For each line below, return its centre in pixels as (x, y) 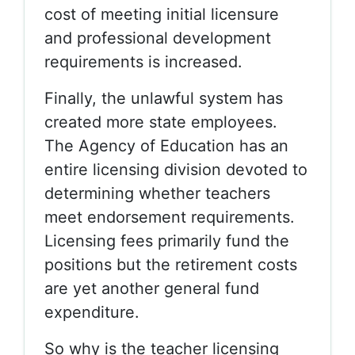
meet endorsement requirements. (170, 217)
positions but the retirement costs (171, 265)
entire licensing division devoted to (176, 170)
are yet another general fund (152, 288)
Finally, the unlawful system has (164, 98)
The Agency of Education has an (166, 146)
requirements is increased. (143, 62)
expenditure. (92, 312)
